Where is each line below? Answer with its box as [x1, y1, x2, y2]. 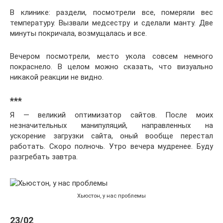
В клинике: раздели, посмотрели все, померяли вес [10, 8, 213, 17]
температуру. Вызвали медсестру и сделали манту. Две [10, 18, 213, 27]
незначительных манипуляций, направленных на [10, 121, 213, 130]
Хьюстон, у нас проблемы [77, 192, 146, 199]
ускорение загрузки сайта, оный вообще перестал [10, 131, 213, 140]
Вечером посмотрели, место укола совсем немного [10, 52, 213, 61]
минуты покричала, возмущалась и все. [10, 29, 147, 38]
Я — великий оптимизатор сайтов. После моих [10, 111, 213, 119]
